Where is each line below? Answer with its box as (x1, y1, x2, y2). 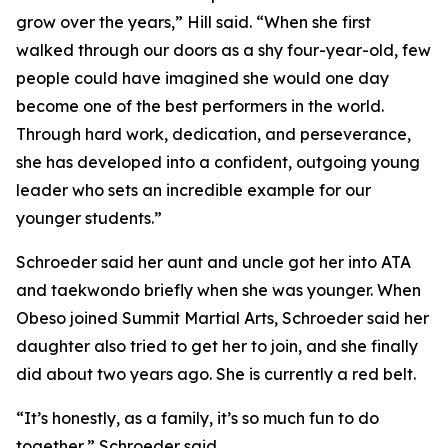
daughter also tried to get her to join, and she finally (16, 336, 418, 356)
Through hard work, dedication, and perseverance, (16, 124, 411, 144)
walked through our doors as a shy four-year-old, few (16, 40, 431, 60)
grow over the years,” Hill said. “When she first (16, 12, 371, 32)
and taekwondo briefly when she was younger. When (16, 280, 421, 300)
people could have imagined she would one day (16, 68, 389, 88)
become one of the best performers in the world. (16, 96, 384, 116)
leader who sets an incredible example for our (16, 180, 371, 200)
